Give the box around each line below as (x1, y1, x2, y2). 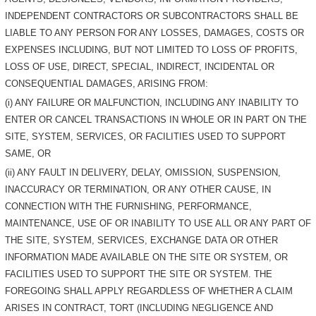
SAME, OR (5, 148, 51, 159)
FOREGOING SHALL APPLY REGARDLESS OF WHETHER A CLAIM (5, 285, 293, 296)
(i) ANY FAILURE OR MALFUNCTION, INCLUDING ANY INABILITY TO (5, 97, 299, 109)
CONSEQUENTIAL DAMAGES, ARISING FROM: (5, 78, 209, 90)
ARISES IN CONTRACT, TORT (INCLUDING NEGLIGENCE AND (5, 302, 274, 313)
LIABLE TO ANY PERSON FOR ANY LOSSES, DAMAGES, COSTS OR (5, 28, 305, 39)
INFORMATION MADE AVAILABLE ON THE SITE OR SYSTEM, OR (5, 251, 288, 262)
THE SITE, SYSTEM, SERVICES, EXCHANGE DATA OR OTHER (5, 234, 279, 245)
